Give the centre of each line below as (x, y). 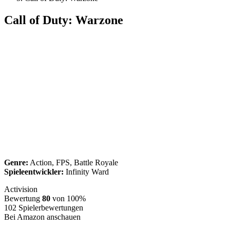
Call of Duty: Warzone (64, 20)
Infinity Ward (86, 171)
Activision (21, 189)
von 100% (68, 198)
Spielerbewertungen (50, 207)
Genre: (16, 162)
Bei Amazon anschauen (42, 217)
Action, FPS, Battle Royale (73, 162)
